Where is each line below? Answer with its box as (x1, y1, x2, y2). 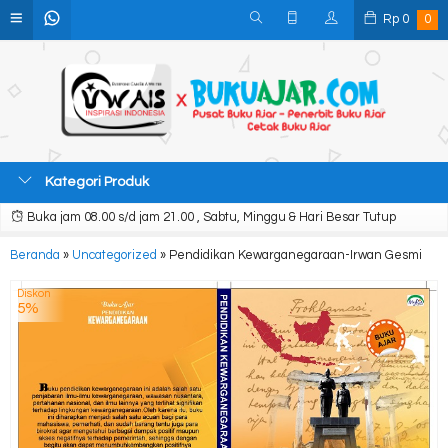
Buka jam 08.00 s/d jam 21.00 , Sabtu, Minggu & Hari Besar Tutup (24, 211, 396, 224)
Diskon (17, 288, 51, 299)
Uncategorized (72, 249, 157, 262)
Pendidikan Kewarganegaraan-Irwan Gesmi (169, 249, 422, 262)
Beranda (10, 249, 60, 262)
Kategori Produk (42, 175, 149, 189)
